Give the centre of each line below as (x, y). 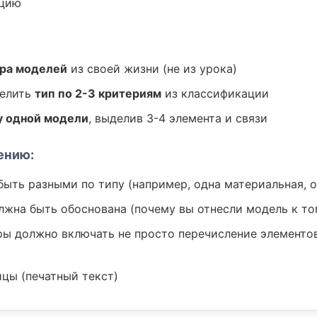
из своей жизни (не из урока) (152, 69)
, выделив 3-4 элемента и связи (178, 118)
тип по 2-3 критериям (98, 93)
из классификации (215, 93)
